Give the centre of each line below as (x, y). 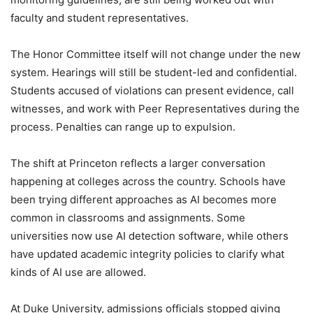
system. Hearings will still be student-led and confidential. (154, 72)
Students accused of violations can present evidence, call (152, 90)
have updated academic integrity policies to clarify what (147, 254)
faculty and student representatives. (100, 17)
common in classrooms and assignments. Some (128, 217)
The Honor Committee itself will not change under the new (155, 54)
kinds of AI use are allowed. (78, 272)
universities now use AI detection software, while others (150, 235)
